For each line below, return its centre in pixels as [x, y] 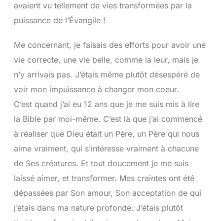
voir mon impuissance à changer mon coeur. [96, 89]
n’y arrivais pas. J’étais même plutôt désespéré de [107, 74]
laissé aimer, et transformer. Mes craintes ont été [104, 178]
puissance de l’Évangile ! [59, 20]
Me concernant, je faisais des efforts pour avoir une [110, 45]
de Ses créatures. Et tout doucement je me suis [101, 163]
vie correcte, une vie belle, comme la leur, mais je [106, 59]
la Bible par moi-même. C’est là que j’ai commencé [108, 119]
